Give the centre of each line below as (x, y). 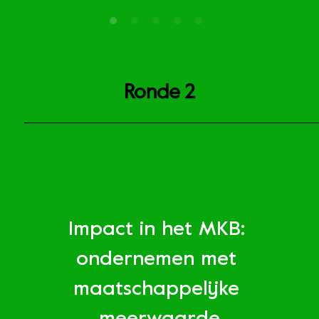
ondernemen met (156, 260)
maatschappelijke (156, 290)
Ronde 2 (159, 93)
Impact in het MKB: (156, 230)
